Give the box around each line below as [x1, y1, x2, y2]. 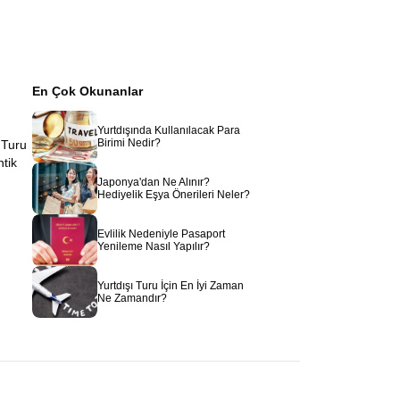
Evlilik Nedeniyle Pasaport [97, 228, 225, 240]
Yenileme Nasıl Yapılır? [97, 240, 210, 253]
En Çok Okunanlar [32, 84, 143, 98]
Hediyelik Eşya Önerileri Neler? [97, 188, 250, 201]
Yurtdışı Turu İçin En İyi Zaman [97, 279, 244, 292]
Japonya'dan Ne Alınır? [97, 176, 210, 188]
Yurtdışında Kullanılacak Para [97, 124, 240, 137]
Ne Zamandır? [97, 292, 167, 304]
